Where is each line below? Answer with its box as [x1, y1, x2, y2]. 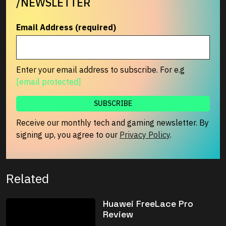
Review [102, 208, 133, 220]
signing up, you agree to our [16, 130, 120, 140]
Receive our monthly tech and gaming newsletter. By [16, 118, 209, 128]
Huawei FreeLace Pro [102, 198, 193, 210]
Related [6, 170, 49, 187]
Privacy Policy [120, 130, 170, 140]
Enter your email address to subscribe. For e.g [16, 65, 185, 75]
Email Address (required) [16, 22, 116, 33]
